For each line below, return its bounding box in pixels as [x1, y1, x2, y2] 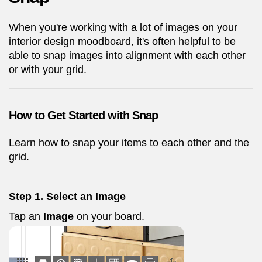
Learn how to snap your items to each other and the [9, 137, 249, 149]
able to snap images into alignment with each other [9, 50, 246, 61]
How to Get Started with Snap [9, 109, 158, 122]
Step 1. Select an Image [9, 191, 126, 202]
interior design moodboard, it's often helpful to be [9, 36, 236, 47]
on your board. [77, 211, 144, 222]
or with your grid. [9, 64, 87, 75]
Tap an [9, 211, 43, 222]
